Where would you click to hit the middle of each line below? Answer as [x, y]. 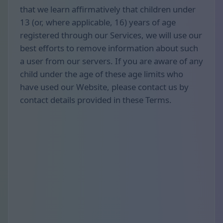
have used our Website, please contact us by [104, 87]
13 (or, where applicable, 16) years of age [98, 22]
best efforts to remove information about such [109, 48]
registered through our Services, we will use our [111, 35]
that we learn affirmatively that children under [108, 9]
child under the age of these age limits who [102, 74]
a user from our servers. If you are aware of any [111, 61]
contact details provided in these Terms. [96, 100]
